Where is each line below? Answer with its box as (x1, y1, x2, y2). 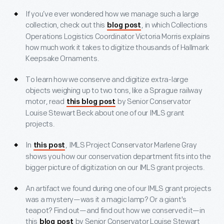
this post (33, 142, 65, 150)
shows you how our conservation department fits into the (25, 152, 211, 162)
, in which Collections (141, 20, 207, 30)
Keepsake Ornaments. (25, 54, 99, 64)
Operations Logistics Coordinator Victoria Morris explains (25, 32, 210, 42)
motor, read (25, 97, 66, 107)
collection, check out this (25, 20, 106, 30)
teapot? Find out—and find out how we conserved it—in (25, 206, 205, 216)
